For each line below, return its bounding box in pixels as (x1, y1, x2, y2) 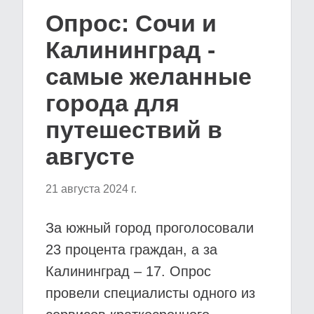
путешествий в (46, 116, 222, 143)
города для (46, 90, 179, 116)
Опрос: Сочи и (46, 10, 217, 36)
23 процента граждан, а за (46, 242, 217, 257)
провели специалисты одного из (46, 285, 255, 301)
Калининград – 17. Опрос (46, 264, 211, 279)
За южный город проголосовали (46, 220, 254, 235)
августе (46, 143, 135, 170)
